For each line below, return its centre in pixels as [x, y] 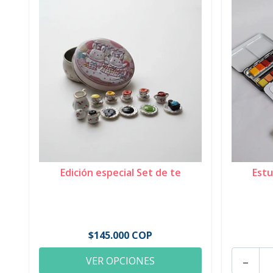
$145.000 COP [121, 236]
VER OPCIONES [121, 261]
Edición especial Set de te [120, 173]
